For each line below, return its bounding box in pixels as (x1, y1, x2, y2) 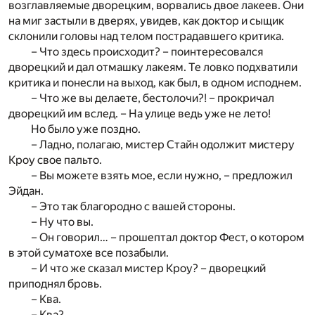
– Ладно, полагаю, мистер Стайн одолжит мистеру (31, 137, 295, 151)
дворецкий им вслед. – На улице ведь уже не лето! (8, 106, 271, 120)
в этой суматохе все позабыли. (8, 245, 169, 259)
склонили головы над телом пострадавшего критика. (8, 29, 284, 43)
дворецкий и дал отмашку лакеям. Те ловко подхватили (8, 60, 297, 74)
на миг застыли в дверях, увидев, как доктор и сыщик (8, 13, 284, 27)
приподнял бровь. (8, 276, 102, 290)
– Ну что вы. (31, 214, 94, 229)
